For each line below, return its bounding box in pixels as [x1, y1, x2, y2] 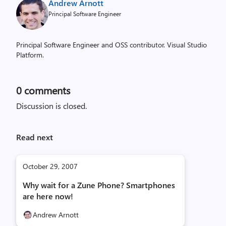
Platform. [16, 50, 44, 60]
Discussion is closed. [16, 100, 87, 111]
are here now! [23, 191, 73, 201]
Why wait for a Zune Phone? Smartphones [23, 180, 175, 190]
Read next [16, 132, 53, 142]
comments [22, 83, 70, 97]
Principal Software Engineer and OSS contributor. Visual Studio [16, 40, 207, 49]
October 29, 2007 [23, 161, 78, 171]
